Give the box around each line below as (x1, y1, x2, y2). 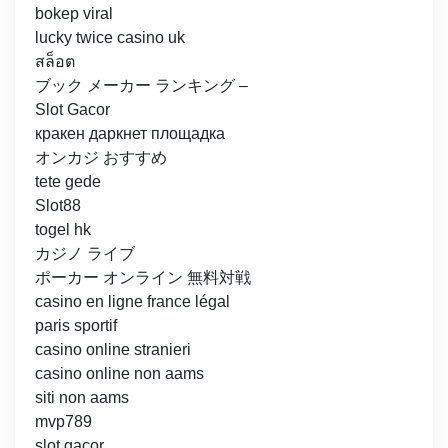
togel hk (35, 221, 91, 239)
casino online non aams (35, 365, 204, 383)
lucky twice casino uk (35, 29, 185, 47)
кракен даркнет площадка (35, 125, 225, 143)
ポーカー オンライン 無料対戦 (35, 269, 251, 287)
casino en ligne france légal (35, 293, 230, 311)
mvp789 (35, 413, 92, 431)
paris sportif (35, 317, 117, 335)
